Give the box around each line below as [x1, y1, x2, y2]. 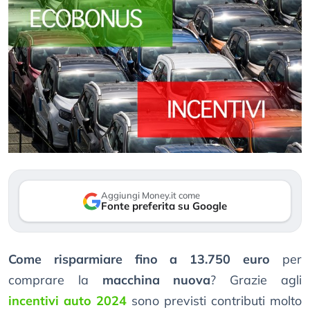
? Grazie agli [210, 272, 302, 289]
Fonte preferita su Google [101, 199, 227, 213]
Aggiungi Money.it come [101, 190, 200, 201]
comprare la [8, 272, 102, 289]
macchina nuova [102, 272, 211, 289]
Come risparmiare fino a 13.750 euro [8, 251, 271, 268]
